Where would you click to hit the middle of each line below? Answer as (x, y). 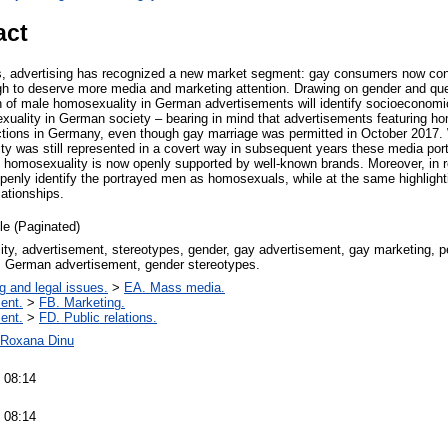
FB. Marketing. (82, 302)
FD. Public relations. (98, 317)
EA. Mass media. (174, 287)
